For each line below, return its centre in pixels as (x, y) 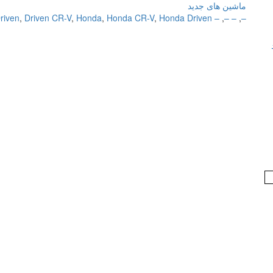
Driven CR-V (48, 18)
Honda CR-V (130, 18)
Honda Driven (186, 18)
